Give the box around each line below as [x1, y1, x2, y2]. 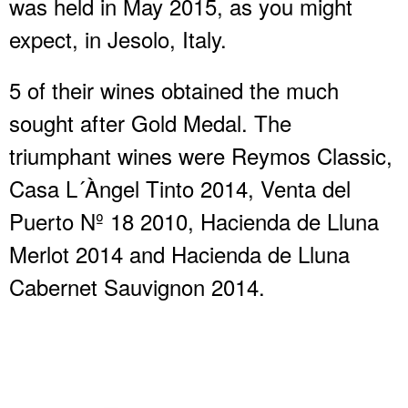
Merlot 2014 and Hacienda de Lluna [9, 237, 350, 270]
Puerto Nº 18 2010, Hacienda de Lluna [9, 204, 379, 237]
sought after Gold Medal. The [9, 106, 291, 138]
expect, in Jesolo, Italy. [9, 22, 227, 55]
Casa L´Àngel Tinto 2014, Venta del [9, 171, 351, 204]
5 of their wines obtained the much [9, 73, 339, 106]
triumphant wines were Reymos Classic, [9, 138, 393, 171]
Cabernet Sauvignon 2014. [9, 270, 265, 302]
